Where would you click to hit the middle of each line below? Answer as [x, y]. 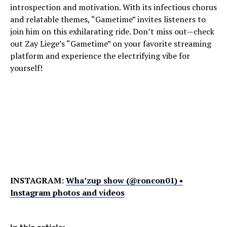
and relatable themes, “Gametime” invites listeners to [108, 19]
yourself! [26, 68]
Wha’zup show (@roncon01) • [124, 180]
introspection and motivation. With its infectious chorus [113, 7]
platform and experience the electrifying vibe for [100, 56]
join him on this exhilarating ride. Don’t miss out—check [112, 31]
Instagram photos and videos [67, 193]
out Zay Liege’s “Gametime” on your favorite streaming [111, 44]
